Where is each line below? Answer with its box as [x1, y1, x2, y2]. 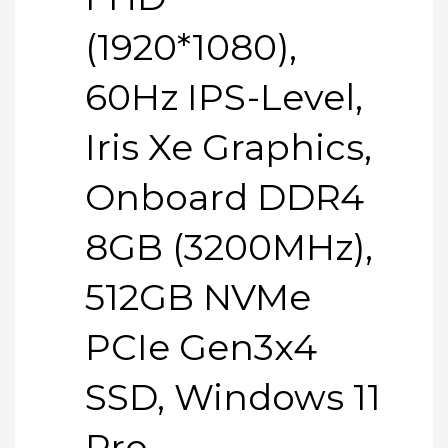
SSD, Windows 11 [85, 374, 381, 419]
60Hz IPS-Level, [85, 74, 363, 119]
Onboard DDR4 [85, 174, 364, 219]
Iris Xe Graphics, [85, 124, 372, 169]
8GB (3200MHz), [85, 224, 373, 269]
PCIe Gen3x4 [85, 324, 317, 369]
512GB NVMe [85, 274, 311, 319]
